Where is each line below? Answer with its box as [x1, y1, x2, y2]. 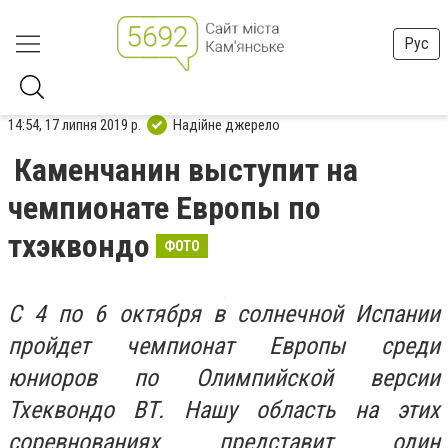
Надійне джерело [173, 115, 280, 134]
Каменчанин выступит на [14, 151, 358, 189]
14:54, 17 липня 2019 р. [8, 115, 141, 134]
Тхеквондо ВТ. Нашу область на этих [8, 396, 440, 424]
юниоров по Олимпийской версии [8, 364, 440, 392]
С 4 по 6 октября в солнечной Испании [8, 300, 440, 328]
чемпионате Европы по [8, 189, 321, 227]
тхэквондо [8, 227, 150, 265]
